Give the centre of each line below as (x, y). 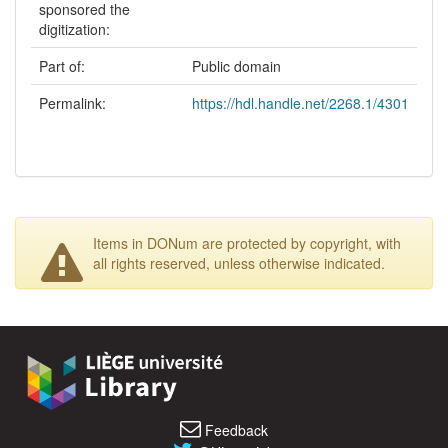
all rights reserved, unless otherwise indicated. (239, 262)
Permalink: (74, 102)
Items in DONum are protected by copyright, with (247, 242)
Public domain (236, 65)
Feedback (234, 430)
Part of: (64, 65)
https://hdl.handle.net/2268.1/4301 (300, 102)
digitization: (76, 28)
